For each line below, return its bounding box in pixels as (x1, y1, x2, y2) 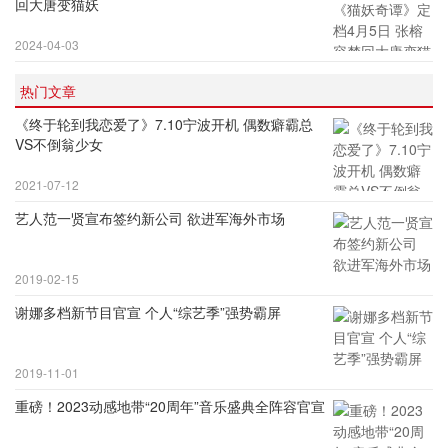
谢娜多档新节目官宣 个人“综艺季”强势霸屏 (15, 302, 281, 322)
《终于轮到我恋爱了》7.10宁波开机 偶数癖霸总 (15, 114, 313, 134)
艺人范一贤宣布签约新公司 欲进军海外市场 (15, 208, 285, 228)
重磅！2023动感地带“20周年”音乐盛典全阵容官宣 (15, 396, 325, 416)
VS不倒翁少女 (15, 134, 103, 154)
